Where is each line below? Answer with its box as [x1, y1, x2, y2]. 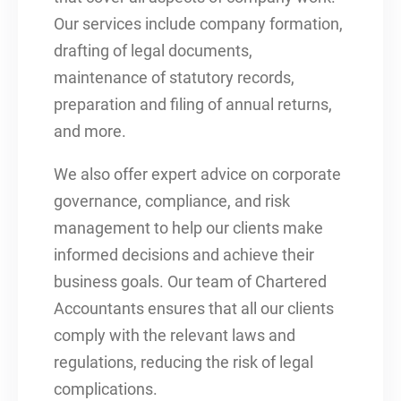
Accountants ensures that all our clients [54, 299, 334, 318]
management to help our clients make [54, 218, 323, 237]
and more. [54, 123, 126, 141]
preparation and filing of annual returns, [54, 96, 332, 115]
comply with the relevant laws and [54, 326, 295, 345]
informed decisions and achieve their [54, 245, 314, 264]
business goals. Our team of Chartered [54, 272, 327, 291]
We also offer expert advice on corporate [54, 165, 341, 183]
